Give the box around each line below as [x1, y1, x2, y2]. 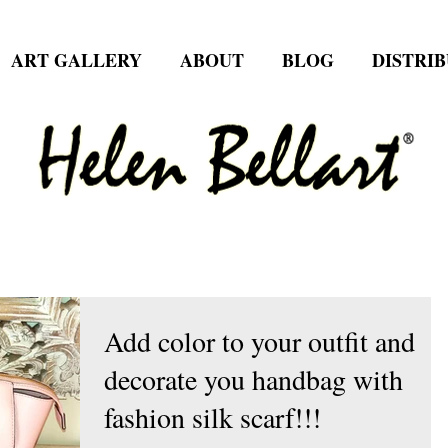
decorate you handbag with [104, 359, 403, 398]
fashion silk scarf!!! [104, 397, 321, 436]
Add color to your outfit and [104, 321, 415, 360]
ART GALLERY [11, 46, 142, 73]
